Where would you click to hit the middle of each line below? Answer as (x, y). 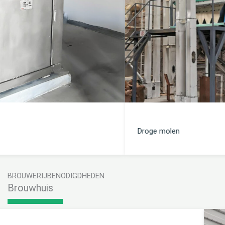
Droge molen (34, 131)
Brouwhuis (30, 188)
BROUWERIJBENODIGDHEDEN (56, 176)
